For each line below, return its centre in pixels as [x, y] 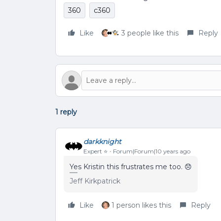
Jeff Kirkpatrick [95, 181]
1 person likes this [141, 205]
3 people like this [150, 33]
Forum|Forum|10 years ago [152, 151]
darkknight [102, 141]
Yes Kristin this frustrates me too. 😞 [131, 167]
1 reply [66, 112]
